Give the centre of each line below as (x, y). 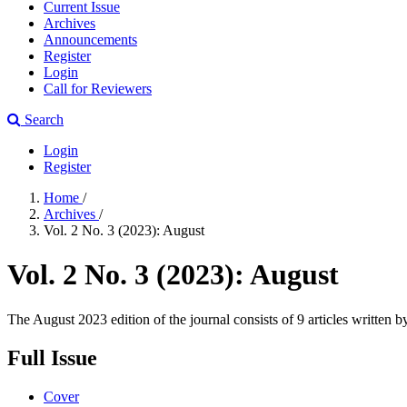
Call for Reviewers (98, 89)
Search (42, 119)
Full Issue (52, 357)
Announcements (90, 40)
